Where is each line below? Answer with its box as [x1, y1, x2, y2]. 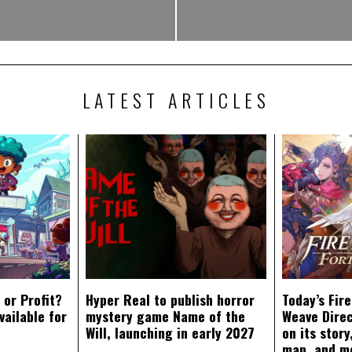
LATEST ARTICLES [82, 85, 270, 114]
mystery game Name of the [86, 305, 245, 326]
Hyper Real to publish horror [86, 288, 255, 310]
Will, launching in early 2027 [86, 321, 255, 343]
